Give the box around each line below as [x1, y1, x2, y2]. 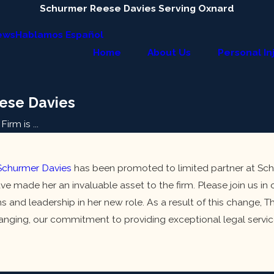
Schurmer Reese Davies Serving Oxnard [40, 2, 234, 14]
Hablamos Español [15, 28, 104, 40]
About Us [147, 46, 191, 58]
